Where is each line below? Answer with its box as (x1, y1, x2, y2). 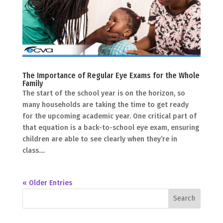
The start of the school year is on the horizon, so (22, 89, 185, 98)
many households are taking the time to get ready (22, 100, 189, 109)
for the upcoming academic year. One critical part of (22, 111, 197, 120)
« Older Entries (22, 178, 72, 187)
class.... (22, 146, 45, 155)
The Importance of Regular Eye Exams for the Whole (22, 70, 200, 80)
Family (22, 78, 43, 88)
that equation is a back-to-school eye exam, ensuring (22, 123, 199, 132)
